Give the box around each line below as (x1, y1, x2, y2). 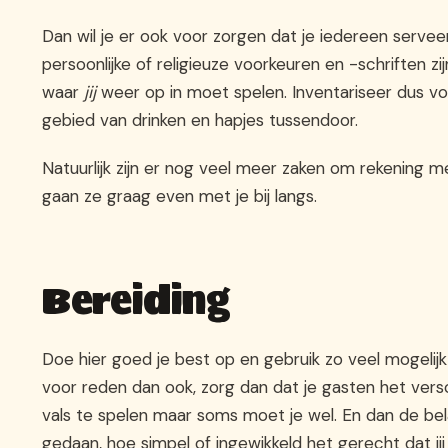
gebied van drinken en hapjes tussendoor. (42, 109, 358, 132)
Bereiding (42, 271, 230, 331)
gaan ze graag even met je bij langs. (42, 185, 317, 208)
